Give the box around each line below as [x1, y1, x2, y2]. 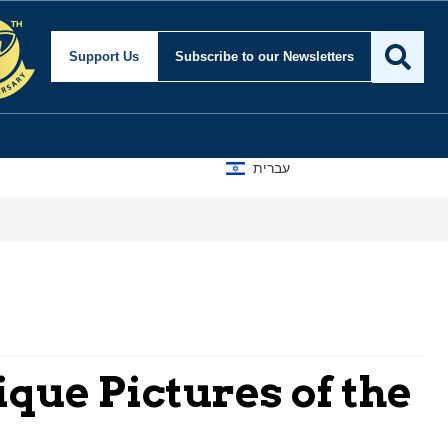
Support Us [69, 49, 139, 65]
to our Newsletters [242, 49, 354, 65]
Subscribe [175, 49, 242, 65]
